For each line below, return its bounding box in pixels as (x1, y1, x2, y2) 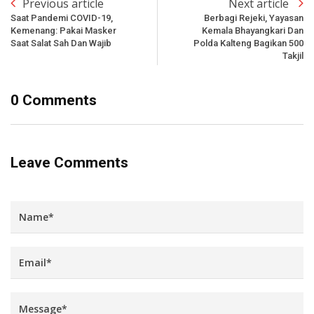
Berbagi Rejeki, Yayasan (204, 12, 303, 23)
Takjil (282, 50, 303, 61)
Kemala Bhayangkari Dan (202, 25, 303, 36)
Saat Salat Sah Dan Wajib (11, 37, 111, 48)
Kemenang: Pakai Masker (11, 25, 116, 36)
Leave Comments (11, 153, 128, 171)
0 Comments (11, 91, 97, 109)
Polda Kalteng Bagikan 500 (193, 37, 303, 48)
